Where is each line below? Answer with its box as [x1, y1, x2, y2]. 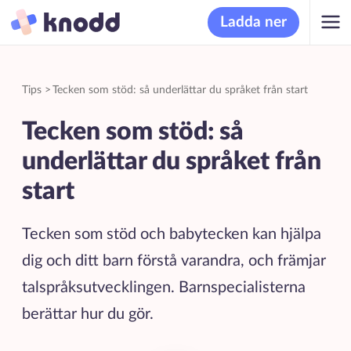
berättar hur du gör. [21, 306, 157, 322]
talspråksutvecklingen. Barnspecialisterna [21, 279, 306, 295]
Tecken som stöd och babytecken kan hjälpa [21, 226, 321, 242]
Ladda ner [220, 14, 288, 30]
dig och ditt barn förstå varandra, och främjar [21, 252, 326, 269]
